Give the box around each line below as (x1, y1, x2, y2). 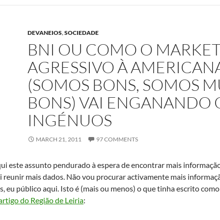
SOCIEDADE (64, 29, 99, 36)
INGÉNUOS (27, 110, 112, 130)
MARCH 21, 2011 (36, 136, 82, 143)
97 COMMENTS (96, 136, 138, 143)
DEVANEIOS (27, 29, 62, 36)
